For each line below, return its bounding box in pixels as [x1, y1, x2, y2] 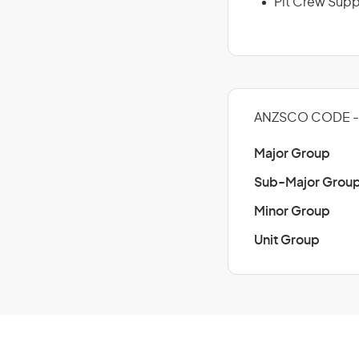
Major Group [254, 147, 330, 160]
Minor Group [254, 205, 330, 218]
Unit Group [254, 234, 320, 247]
